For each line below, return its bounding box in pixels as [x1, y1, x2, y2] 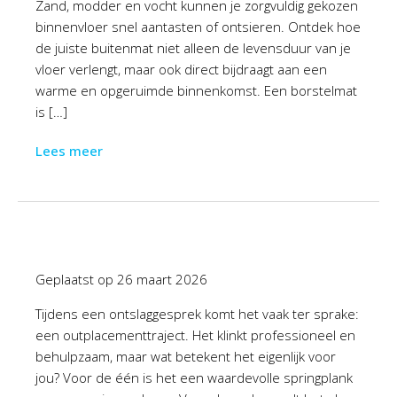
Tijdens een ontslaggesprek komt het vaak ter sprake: [35, 305, 359, 323]
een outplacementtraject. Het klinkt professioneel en [35, 326, 355, 344]
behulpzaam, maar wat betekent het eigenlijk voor [35, 347, 336, 365]
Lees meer [35, 142, 103, 160]
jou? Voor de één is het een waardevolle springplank [35, 369, 353, 386]
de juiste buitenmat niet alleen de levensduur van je [35, 39, 351, 57]
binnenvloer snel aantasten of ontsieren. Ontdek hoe [35, 18, 361, 35]
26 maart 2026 [117, 270, 207, 288]
